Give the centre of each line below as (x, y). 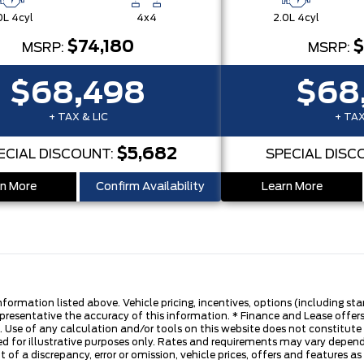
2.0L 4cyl (296, 18)
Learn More (292, 187)
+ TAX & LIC (78, 117)
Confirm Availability (150, 187)
